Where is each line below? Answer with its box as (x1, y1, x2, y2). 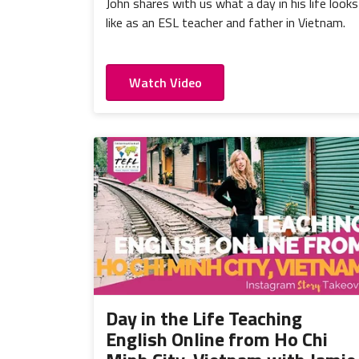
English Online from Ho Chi (106, 324, 328, 353)
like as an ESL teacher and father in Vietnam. (106, 12, 345, 32)
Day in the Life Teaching (106, 303, 302, 333)
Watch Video (128, 72, 202, 92)
